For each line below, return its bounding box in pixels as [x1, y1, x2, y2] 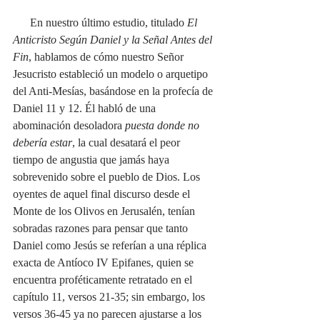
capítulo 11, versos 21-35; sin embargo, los [13, 290, 208, 303]
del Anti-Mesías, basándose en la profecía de [13, 84, 216, 97]
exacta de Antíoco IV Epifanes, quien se [13, 256, 196, 269]
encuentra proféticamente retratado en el [13, 273, 195, 286]
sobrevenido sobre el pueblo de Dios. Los [13, 170, 203, 183]
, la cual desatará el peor [72, 136, 183, 149]
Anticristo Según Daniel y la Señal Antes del [13, 33, 215, 46]
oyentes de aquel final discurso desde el [13, 187, 193, 200]
